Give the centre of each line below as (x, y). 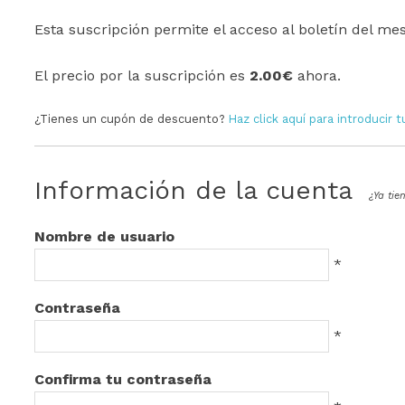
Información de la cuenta (194, 191)
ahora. (317, 75)
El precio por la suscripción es (142, 75)
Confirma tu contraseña (123, 380)
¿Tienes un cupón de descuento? (132, 119)
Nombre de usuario (105, 237)
